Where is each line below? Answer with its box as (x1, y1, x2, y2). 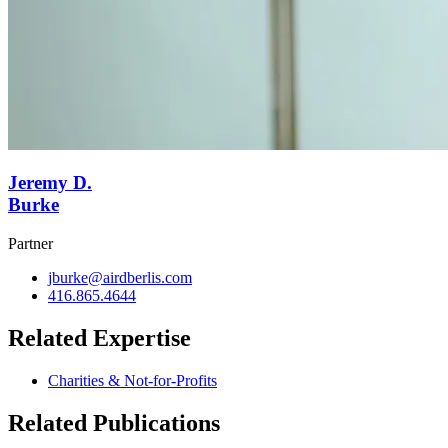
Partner (8, 235, 53, 253)
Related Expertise (8, 325, 191, 352)
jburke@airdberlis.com (48, 269, 192, 287)
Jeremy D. (8, 172, 92, 194)
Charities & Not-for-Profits (48, 371, 217, 389)
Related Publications (8, 409, 220, 436)
